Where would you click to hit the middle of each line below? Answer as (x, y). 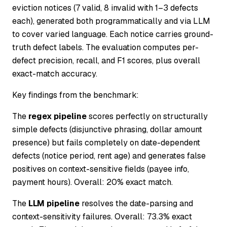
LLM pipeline (54, 204)
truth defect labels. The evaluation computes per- (105, 48)
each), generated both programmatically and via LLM (111, 21)
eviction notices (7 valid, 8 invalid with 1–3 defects (105, 8)
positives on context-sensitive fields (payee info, (101, 169)
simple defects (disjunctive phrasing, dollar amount (107, 130)
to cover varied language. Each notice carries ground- (113, 34)
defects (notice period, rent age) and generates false (109, 156)
